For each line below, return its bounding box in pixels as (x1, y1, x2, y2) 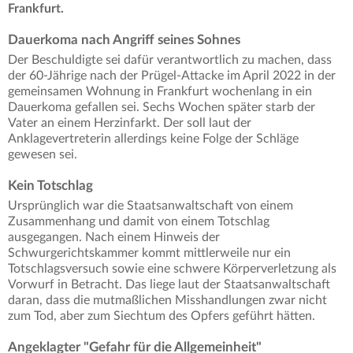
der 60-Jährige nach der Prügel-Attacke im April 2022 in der (8, 69, 336, 83)
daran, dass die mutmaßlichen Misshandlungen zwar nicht (8, 294, 327, 307)
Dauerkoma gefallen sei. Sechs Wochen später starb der (8, 101, 315, 114)
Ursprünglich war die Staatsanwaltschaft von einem (8, 199, 293, 213)
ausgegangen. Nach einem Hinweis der (8, 231, 220, 244)
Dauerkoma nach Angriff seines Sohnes (8, 33, 240, 47)
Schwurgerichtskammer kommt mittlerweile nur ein (8, 247, 291, 260)
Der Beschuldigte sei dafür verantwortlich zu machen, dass (8, 54, 332, 67)
